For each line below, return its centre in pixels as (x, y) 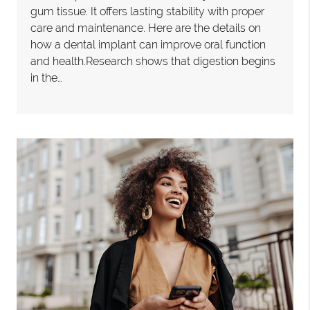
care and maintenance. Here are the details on (146, 28)
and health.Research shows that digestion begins (153, 62)
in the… (47, 78)
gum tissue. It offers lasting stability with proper (148, 12)
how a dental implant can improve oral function (148, 45)
